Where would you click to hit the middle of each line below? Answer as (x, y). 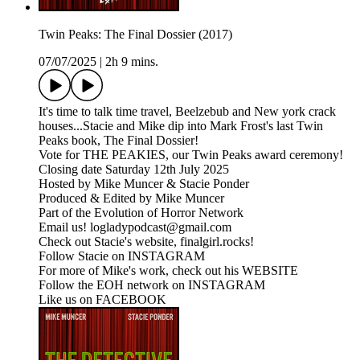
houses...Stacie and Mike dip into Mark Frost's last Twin (181, 126)
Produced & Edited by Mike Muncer (131, 198)
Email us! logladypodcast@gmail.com (135, 227)
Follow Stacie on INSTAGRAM (122, 256)
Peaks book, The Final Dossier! (120, 141)
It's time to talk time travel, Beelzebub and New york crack (187, 112)
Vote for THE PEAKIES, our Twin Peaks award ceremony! (191, 155)
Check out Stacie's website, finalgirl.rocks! (146, 242)
